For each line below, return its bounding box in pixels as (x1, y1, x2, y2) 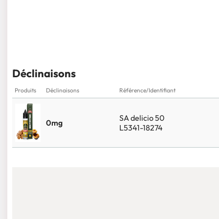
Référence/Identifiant (119, 87, 175, 94)
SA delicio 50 (119, 113, 165, 123)
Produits (15, 87, 36, 94)
